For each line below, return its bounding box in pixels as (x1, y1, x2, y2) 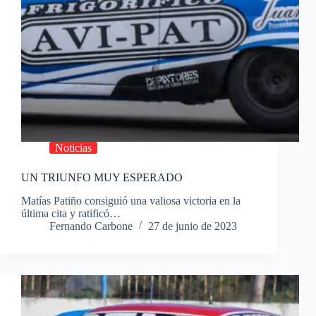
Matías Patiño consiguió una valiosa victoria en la (21, 195, 241, 207)
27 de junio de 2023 (148, 220, 237, 233)
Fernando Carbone (49, 220, 133, 233)
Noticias (55, 142, 92, 154)
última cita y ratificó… (21, 207, 121, 220)
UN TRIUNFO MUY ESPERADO (21, 171, 183, 184)
